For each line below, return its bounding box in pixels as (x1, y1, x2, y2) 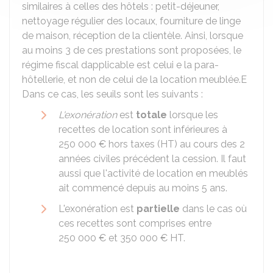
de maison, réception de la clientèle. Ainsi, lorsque (22, 30, 243, 41)
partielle (136, 203, 180, 214)
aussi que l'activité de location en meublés (58, 168, 248, 179)
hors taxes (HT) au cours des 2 (106, 138, 245, 150)
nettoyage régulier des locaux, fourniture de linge (22, 15, 241, 27)
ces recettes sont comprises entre (58, 218, 211, 229)
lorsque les (167, 109, 218, 121)
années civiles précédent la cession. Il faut (58, 153, 246, 165)
